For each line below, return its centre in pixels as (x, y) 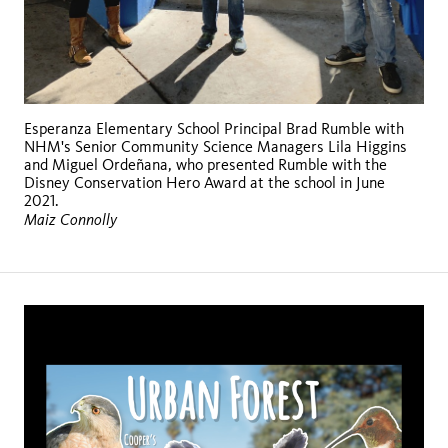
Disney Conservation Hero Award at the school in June (204, 182)
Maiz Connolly (70, 218)
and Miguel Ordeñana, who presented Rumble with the (205, 164)
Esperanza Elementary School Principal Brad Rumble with (214, 128)
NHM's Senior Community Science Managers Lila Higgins (215, 146)
